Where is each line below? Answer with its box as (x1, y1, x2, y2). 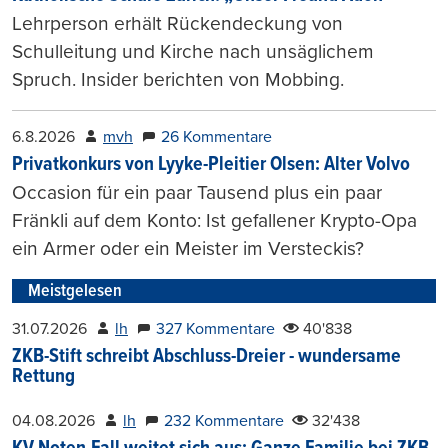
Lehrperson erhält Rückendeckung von (12, 11, 343, 35)
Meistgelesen (28, 279, 122, 303)
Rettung (12, 363, 75, 390)
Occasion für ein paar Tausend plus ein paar (12, 180, 382, 204)
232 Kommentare (164, 410, 284, 431)
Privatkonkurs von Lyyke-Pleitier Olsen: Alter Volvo (12, 151, 410, 178)
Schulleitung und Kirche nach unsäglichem (12, 39, 374, 63)
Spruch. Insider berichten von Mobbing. (12, 67, 344, 91)
